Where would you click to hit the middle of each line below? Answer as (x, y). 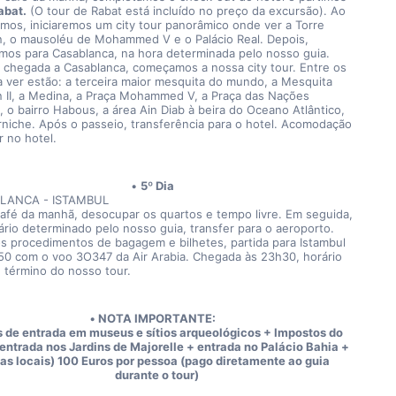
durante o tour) (157, 375)
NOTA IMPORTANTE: (157, 318)
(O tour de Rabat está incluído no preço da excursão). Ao (186, 11)
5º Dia (157, 186)
